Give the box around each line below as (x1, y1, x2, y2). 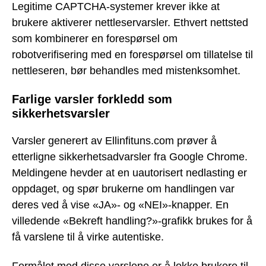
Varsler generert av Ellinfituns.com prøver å (12, 135, 217, 147)
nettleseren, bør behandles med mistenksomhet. (12, 64, 240, 77)
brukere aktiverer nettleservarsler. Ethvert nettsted (12, 16, 248, 28)
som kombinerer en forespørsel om (12, 32, 178, 45)
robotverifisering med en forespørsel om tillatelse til (12, 48, 253, 61)
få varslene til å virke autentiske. (12, 231, 164, 243)
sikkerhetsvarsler (12, 106, 110, 120)
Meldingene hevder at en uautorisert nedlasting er (12, 167, 247, 179)
